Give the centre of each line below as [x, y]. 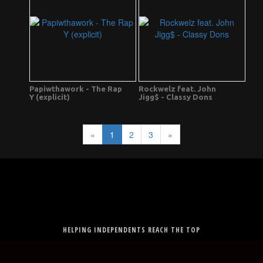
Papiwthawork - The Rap [76, 89]
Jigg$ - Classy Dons [176, 97]
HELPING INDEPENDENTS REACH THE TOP [131, 230]
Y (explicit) [50, 97]
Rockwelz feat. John [177, 89]
